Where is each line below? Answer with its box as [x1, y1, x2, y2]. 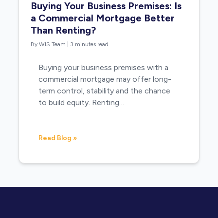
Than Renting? [31, 24, 96, 36]
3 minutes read [70, 40, 109, 48]
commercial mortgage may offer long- [38, 74, 172, 84]
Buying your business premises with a [38, 62, 169, 72]
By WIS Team [31, 40, 66, 48]
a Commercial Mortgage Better [31, 12, 175, 24]
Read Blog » [38, 133, 77, 142]
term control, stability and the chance [38, 86, 171, 95]
